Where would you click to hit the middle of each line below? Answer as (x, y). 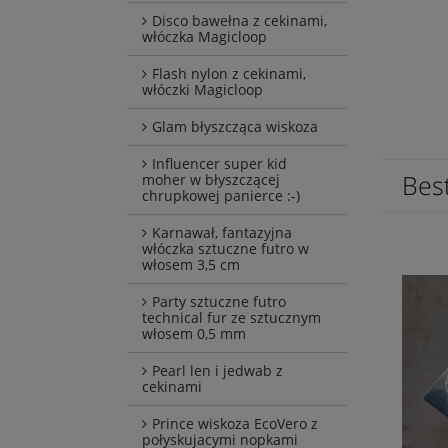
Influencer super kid (219, 164)
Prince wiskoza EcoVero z (235, 424)
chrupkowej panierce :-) (221, 196)
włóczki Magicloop (202, 90)
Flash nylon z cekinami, (229, 74)
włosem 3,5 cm (191, 265)
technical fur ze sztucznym (231, 318)
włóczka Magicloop (204, 37)
